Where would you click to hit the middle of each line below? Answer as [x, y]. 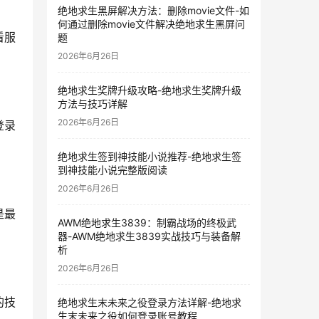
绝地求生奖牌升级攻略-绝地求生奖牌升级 [150, 90]
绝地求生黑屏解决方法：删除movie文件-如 [153, 10]
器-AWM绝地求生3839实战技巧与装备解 [149, 236]
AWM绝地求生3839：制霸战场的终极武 [147, 223]
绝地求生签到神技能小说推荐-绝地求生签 [150, 156]
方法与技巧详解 [93, 104]
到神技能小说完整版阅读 [113, 170]
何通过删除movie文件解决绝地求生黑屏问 [151, 24]
